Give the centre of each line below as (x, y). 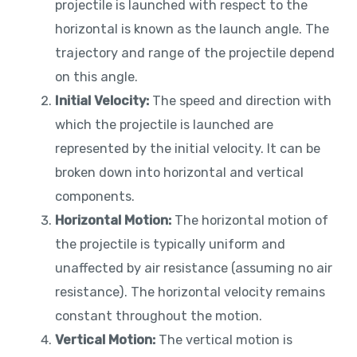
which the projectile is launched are (165, 124)
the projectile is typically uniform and (171, 244)
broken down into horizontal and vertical (180, 172)
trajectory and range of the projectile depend (195, 53)
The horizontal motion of (250, 220)
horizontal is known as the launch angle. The (192, 29)
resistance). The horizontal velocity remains (190, 292)
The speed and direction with (241, 100)
